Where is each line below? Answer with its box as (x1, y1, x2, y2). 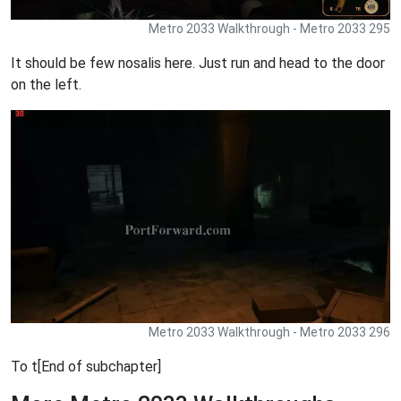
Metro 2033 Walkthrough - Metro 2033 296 (149, 325, 390, 340)
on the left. (11, 76, 81, 94)
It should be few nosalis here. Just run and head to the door (11, 55, 385, 73)
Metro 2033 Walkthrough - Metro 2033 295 (149, 21, 390, 37)
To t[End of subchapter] (11, 358, 161, 376)
